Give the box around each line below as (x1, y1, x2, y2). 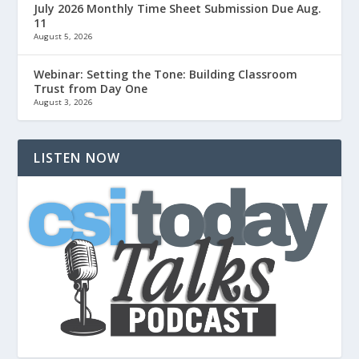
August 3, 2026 (34, 96, 94, 107)
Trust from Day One (34, 80, 148, 96)
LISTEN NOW (34, 148, 121, 167)
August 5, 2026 (34, 30, 94, 42)
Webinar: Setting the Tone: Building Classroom (34, 66, 298, 82)
